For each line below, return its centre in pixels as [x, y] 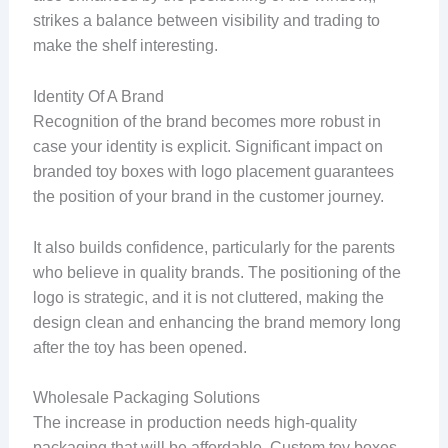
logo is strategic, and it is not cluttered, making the [208, 297]
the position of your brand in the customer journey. [210, 196]
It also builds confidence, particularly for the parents [213, 247]
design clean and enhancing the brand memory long [216, 322]
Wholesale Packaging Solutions [146, 398]
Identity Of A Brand [98, 96]
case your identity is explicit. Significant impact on [207, 146]
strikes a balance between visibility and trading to [206, 21]
